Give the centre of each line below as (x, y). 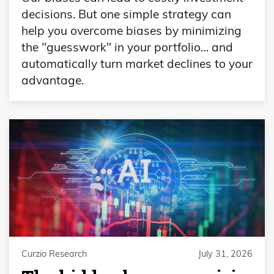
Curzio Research (54, 254)
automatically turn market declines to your (137, 64)
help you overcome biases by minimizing (131, 31)
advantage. (53, 80)
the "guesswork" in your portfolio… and (127, 47)
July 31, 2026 (225, 254)
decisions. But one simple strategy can (126, 14)
